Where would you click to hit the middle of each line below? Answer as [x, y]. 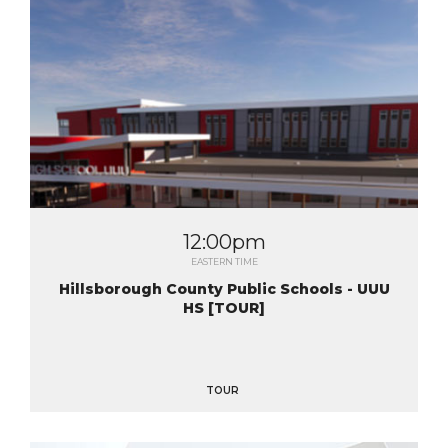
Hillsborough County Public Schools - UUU [224, 289]
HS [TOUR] [224, 308]
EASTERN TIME [224, 261]
